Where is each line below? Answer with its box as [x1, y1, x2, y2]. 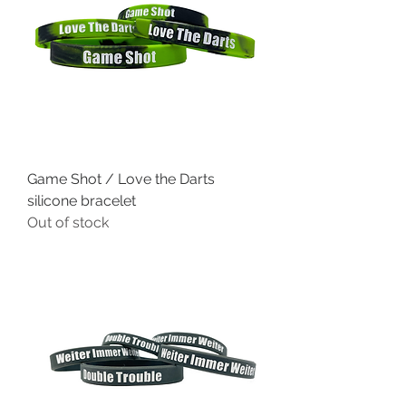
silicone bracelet [27, 191, 136, 209]
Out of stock [27, 213, 109, 231]
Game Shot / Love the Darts [27, 169, 215, 188]
